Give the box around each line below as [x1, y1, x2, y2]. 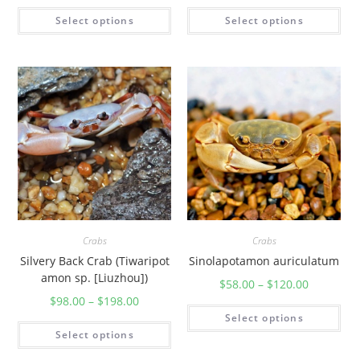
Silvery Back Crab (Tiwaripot [19, 253, 170, 268]
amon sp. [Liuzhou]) [41, 270, 149, 285]
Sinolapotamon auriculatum [189, 253, 340, 268]
